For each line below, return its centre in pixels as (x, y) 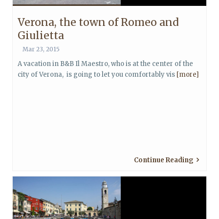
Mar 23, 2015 (41, 49)
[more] (188, 75)
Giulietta (41, 35)
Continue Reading (164, 160)
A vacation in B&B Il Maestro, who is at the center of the (105, 64)
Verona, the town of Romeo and (98, 22)
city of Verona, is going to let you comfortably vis (97, 75)
